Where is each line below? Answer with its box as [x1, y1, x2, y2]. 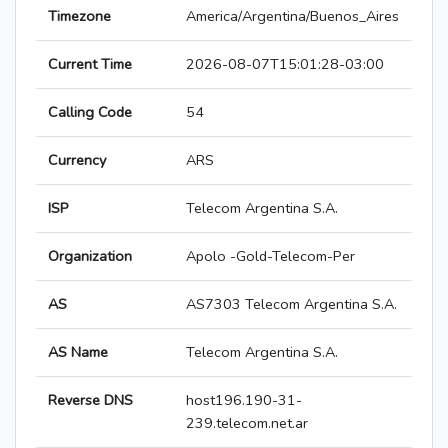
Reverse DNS [48, 390, 133, 411]
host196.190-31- [186, 390, 302, 411]
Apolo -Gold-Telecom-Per [186, 246, 355, 267]
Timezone [48, 6, 111, 27]
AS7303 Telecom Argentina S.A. [186, 294, 397, 315]
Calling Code [48, 102, 132, 123]
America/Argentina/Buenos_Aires [186, 6, 399, 27]
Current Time [48, 54, 132, 75]
